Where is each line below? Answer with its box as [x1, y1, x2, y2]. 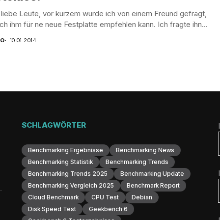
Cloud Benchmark [28, 193, 79, 201]
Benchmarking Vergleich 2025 [28, 182, 114, 189]
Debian [132, 193, 152, 201]
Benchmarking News [116, 146, 174, 154]
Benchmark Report [127, 182, 180, 189]
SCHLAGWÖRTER [22, 120, 86, 130]
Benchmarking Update [120, 170, 184, 177]
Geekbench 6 [89, 205, 128, 213]
